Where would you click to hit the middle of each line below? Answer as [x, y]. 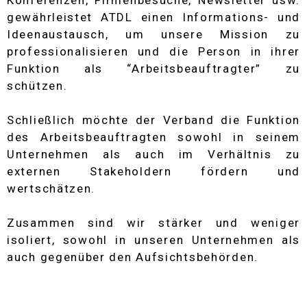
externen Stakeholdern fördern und [153, 172]
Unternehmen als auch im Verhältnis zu [153, 155]
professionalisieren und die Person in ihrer [153, 52]
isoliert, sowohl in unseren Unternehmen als [153, 240]
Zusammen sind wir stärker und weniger [153, 223]
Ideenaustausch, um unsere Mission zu [153, 35]
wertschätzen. [51, 189]
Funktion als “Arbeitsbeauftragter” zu [153, 69]
